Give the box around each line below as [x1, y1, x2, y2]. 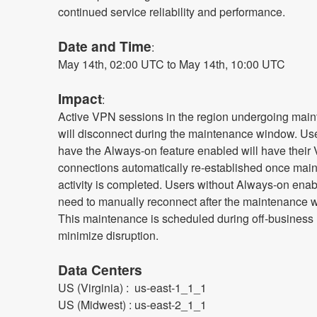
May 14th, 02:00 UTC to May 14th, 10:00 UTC [57, 55, 285, 72]
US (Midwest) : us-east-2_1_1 [57, 296, 207, 313]
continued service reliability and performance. [57, 3, 285, 20]
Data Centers [57, 259, 142, 279]
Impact [57, 88, 102, 108]
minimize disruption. [57, 226, 158, 243]
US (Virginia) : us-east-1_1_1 [57, 279, 207, 296]
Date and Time [57, 35, 151, 56]
